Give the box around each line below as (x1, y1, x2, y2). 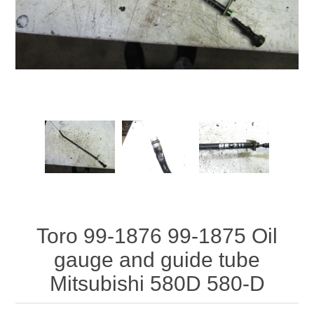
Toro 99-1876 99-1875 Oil (36, 224, 278, 247)
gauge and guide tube (54, 247, 260, 271)
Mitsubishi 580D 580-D (49, 271, 265, 295)
